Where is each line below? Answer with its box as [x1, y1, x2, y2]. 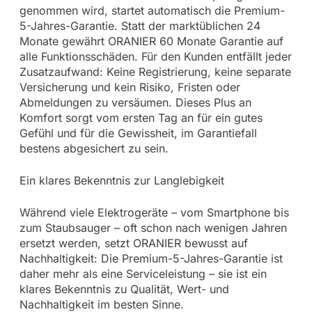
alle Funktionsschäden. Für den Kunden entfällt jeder [19, 49, 292, 63]
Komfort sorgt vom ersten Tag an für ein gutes [19, 110, 263, 125]
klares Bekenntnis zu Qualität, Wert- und [19, 281, 229, 296]
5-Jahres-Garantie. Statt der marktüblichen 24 [19, 18, 260, 33]
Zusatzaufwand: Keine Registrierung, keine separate [19, 64, 291, 79]
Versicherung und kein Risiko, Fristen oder [19, 79, 240, 94]
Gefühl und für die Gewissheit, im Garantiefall [19, 125, 257, 140]
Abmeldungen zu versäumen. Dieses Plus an [19, 95, 251, 109]
